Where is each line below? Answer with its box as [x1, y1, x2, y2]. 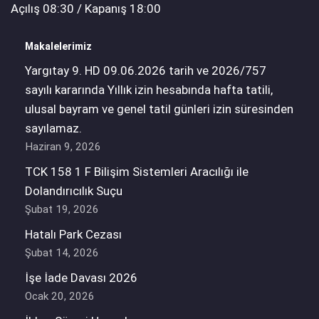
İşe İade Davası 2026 [25, 271, 137, 286]
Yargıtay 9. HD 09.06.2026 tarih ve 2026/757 [25, 63, 266, 78]
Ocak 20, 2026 [25, 290, 95, 303]
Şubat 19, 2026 [25, 203, 99, 216]
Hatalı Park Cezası [25, 227, 122, 242]
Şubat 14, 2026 [25, 246, 99, 260]
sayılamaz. [25, 121, 82, 136]
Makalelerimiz [25, 41, 92, 53]
